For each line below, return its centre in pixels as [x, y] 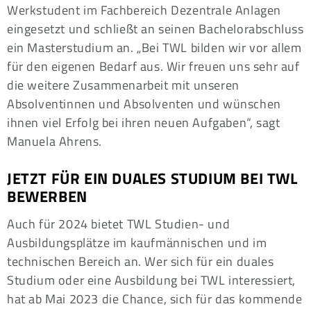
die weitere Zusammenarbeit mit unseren [123, 85]
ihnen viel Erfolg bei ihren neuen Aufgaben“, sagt [144, 122]
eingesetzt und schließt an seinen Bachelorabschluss [155, 28]
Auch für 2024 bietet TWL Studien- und [119, 224]
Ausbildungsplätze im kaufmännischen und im [137, 243]
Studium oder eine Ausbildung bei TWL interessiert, [152, 280]
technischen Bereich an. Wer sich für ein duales [141, 262]
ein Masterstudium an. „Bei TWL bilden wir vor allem [154, 47]
